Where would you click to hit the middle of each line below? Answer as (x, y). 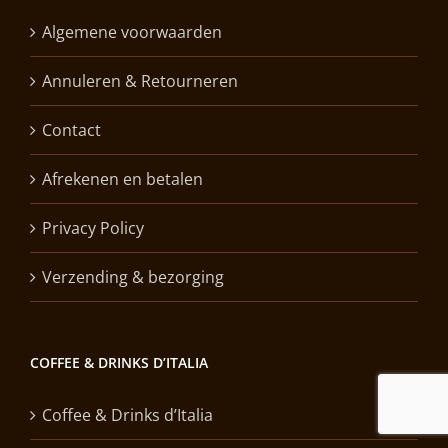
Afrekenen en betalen (122, 178)
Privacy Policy (93, 227)
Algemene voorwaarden (132, 31)
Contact (71, 129)
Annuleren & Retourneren (140, 80)
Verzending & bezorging (133, 276)
